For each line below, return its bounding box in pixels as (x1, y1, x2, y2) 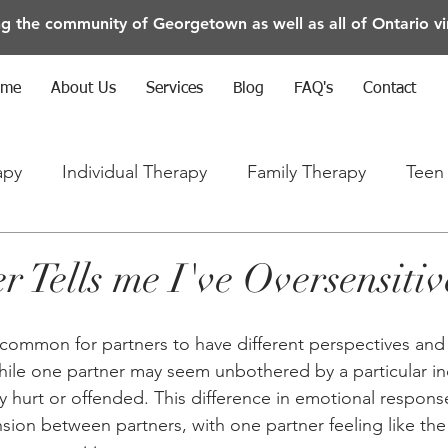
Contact (363, 81, 416, 97)
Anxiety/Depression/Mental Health (74, 240, 350, 263)
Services (146, 81, 203, 97)
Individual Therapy (62, 160, 207, 183)
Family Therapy (247, 160, 366, 183)
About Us (51, 81, 116, 97)
